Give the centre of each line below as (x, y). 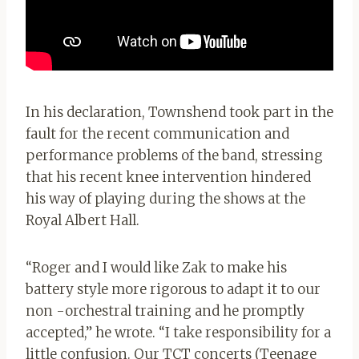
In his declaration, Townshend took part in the (179, 113)
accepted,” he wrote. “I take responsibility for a (178, 333)
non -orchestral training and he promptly (165, 311)
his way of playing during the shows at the (165, 199)
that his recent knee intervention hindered (168, 177)
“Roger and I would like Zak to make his (156, 268)
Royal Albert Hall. (83, 221)
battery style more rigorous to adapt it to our (173, 290)
